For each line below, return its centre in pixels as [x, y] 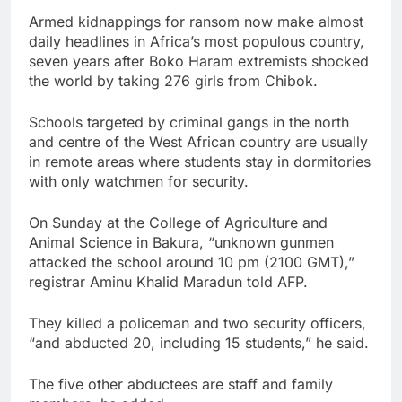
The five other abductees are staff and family [181, 384]
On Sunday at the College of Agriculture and [178, 222]
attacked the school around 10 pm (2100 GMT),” [192, 262]
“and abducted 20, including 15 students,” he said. [199, 342]
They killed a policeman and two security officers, [197, 323]
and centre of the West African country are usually [198, 141]
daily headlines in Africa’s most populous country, [197, 41]
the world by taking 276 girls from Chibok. [173, 80]
